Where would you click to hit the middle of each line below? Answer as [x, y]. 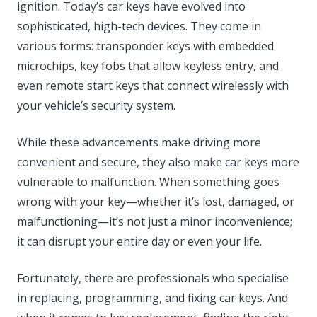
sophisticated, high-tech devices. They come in [139, 27]
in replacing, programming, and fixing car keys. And [152, 298]
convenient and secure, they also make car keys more [158, 162]
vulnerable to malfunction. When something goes [148, 182]
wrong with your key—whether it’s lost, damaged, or [156, 202]
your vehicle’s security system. [96, 106]
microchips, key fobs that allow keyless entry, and [148, 66]
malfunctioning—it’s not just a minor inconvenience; [155, 222]
